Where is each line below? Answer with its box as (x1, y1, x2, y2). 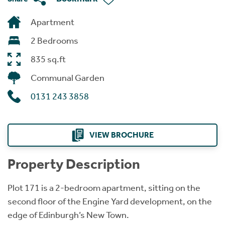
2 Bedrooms (31, 35, 78, 46)
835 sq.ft (31, 53, 66, 65)
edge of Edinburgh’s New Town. (8, 209, 129, 220)
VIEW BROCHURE (89, 130, 154, 140)
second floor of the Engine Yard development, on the (8, 195, 212, 207)
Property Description (8, 155, 140, 172)
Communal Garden (31, 72, 104, 83)
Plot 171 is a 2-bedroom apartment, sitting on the (8, 182, 200, 193)
